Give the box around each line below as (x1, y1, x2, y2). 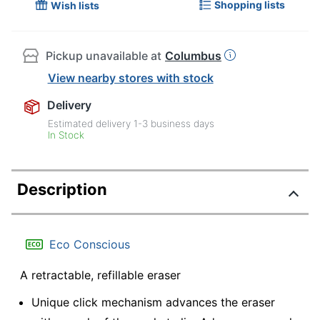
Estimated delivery (48, 117, 134, 129)
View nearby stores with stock (47, 70, 214, 85)
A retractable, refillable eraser (20, 267, 181, 282)
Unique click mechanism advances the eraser (31, 294, 275, 309)
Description (17, 179, 107, 199)
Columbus (165, 49, 221, 64)
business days (148, 117, 215, 129)
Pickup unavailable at (46, 49, 161, 64)
